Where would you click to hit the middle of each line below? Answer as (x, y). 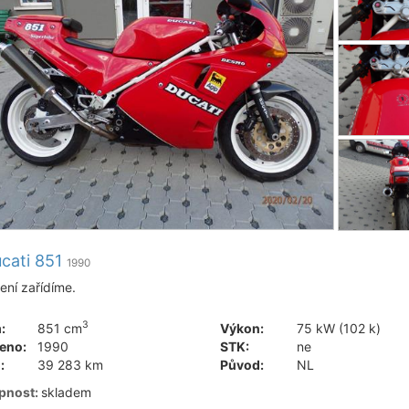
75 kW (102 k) (336, 328)
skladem (66, 392)
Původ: (241, 364)
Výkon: (241, 328)
